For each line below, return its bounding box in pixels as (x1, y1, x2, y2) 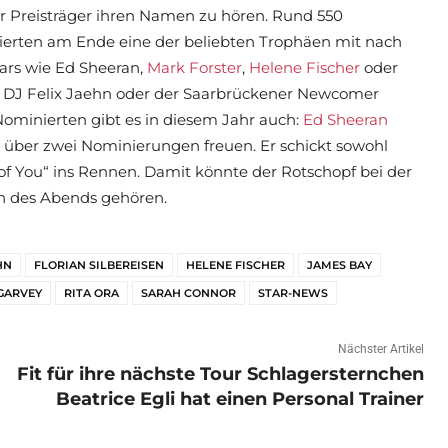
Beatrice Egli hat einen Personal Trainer (55, 388, 424, 411)
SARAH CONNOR (141, 286, 236, 301)
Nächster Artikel (337, 342, 424, 357)
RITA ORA (64, 286, 119, 301)
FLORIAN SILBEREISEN (34, 258, 164, 273)
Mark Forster (147, 58, 242, 78)
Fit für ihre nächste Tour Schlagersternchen (16, 363, 424, 386)
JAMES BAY (307, 258, 372, 273)
